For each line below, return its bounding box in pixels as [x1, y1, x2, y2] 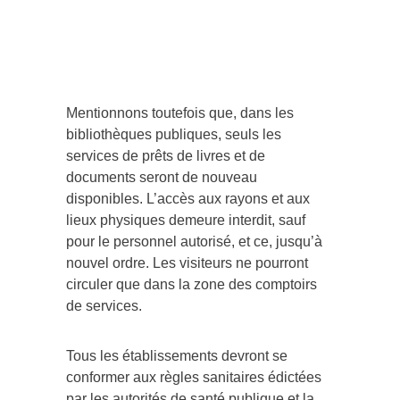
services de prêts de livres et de [66, 148, 265, 164]
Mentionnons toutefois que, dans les [66, 105, 294, 121]
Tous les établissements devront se [66, 348, 287, 364]
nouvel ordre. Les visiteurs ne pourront [66, 255, 308, 271]
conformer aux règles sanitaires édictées [66, 370, 321, 386]
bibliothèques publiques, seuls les [66, 127, 281, 143]
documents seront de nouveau [66, 170, 257, 186]
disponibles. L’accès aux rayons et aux [66, 191, 310, 207]
